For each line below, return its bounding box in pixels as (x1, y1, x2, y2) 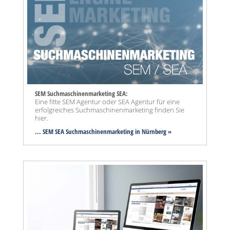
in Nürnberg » (133, 126, 171, 136)
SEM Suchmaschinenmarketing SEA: (35, 88, 128, 98)
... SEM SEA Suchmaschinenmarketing (35, 126, 133, 136)
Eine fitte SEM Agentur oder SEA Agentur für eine (35, 97, 180, 106)
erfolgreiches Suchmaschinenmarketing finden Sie (35, 105, 184, 114)
